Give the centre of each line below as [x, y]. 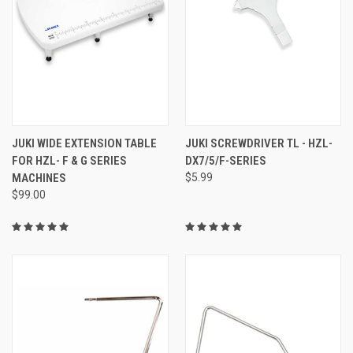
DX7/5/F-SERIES [225, 160]
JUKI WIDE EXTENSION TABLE [84, 143]
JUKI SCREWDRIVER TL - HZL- [258, 143]
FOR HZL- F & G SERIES [69, 160]
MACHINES [39, 178]
